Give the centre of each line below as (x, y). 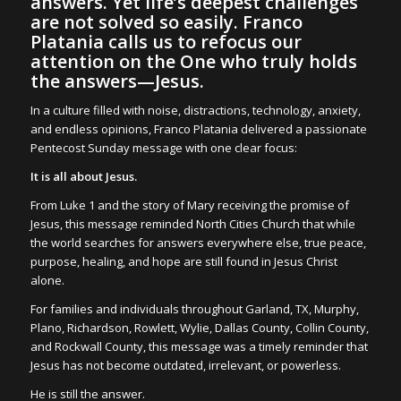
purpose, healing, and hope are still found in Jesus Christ (183, 262)
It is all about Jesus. (83, 177)
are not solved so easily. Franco (166, 22)
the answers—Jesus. (117, 81)
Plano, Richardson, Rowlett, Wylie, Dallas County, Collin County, (199, 328)
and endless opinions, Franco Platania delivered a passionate (198, 129)
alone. (47, 281)
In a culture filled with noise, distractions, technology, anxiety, (195, 111)
